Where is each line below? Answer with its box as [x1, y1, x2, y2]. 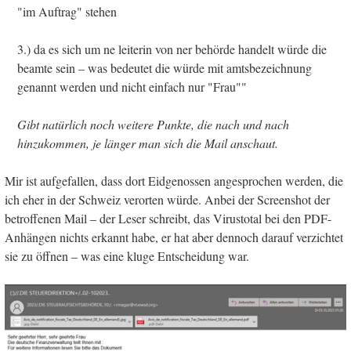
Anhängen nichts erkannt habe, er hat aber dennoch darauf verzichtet [5, 229, 343, 246]
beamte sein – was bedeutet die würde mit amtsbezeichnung [17, 60, 312, 77]
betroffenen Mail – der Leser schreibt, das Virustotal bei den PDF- [5, 210, 331, 227]
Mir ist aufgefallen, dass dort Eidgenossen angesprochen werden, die [5, 172, 343, 190]
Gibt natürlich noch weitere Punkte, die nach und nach [17, 116, 289, 133]
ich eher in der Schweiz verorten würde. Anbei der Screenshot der [5, 191, 330, 208]
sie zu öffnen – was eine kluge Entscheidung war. [5, 248, 249, 265]
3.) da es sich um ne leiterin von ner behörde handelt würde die [17, 41, 327, 58]
